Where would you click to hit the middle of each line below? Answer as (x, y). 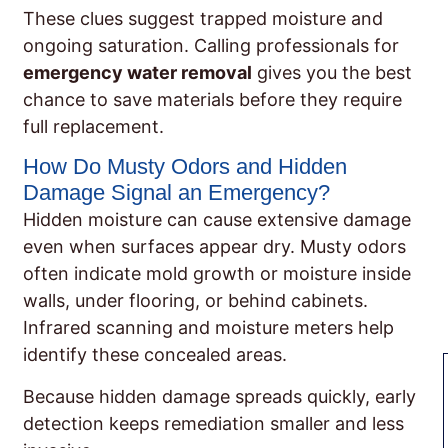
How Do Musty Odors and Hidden (185, 167)
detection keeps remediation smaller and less (213, 423)
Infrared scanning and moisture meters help (208, 328)
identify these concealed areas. (155, 355)
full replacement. (93, 127)
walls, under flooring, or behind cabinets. (195, 301)
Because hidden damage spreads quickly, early (219, 396)
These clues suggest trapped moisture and (203, 19)
